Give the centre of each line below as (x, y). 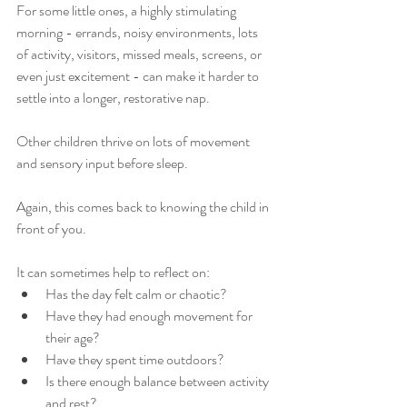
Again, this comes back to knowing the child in (144, 207)
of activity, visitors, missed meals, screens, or (140, 54)
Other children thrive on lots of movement (134, 141)
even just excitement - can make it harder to (139, 76)
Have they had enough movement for (150, 316)
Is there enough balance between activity (159, 381)
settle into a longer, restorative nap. (113, 98)
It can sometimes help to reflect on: (113, 272)
